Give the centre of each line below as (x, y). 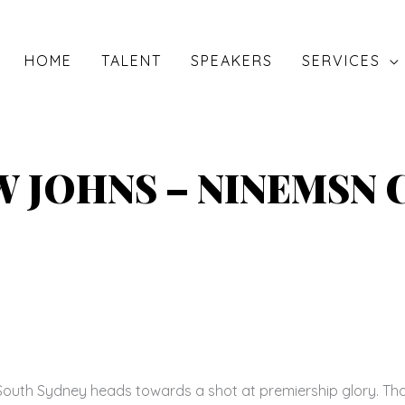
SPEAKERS (232, 61)
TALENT (132, 61)
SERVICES (341, 61)
